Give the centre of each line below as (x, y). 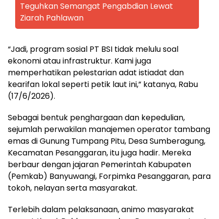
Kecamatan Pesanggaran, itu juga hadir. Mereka (99, 153)
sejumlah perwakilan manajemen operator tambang (109, 129)
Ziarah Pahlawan (52, 18)
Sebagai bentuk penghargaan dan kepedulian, (96, 118)
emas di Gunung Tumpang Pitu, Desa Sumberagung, (107, 141)
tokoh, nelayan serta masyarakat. (73, 188)
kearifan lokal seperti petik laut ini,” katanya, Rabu (103, 84)
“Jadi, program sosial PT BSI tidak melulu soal (93, 49)
